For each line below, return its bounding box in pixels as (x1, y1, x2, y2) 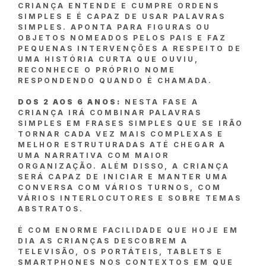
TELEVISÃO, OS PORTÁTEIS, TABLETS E (18, 247, 223, 256)
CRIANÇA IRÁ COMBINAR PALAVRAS (18, 108, 202, 118)
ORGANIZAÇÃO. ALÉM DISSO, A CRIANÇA (18, 161, 230, 171)
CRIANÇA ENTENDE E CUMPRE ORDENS (18, 1, 220, 11)
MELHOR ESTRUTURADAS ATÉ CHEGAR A (18, 140, 226, 150)
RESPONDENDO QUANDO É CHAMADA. (18, 76, 213, 85)
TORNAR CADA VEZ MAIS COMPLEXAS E (18, 129, 224, 139)
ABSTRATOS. (18, 204, 84, 214)
